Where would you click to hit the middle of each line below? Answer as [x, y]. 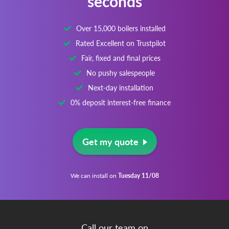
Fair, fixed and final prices [121, 54]
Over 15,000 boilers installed [121, 25]
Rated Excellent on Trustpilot [121, 39]
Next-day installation [121, 84]
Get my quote [110, 138]
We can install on [94, 172]
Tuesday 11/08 [138, 172]
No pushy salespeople [121, 69]
